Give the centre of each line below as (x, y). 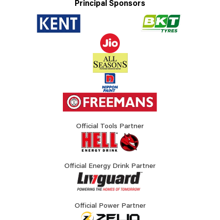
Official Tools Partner (110, 127)
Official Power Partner (110, 206)
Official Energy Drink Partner (110, 167)
